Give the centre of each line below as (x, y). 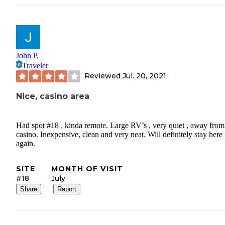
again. (26, 143)
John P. (27, 55)
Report (67, 189)
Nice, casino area (53, 96)
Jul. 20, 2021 (144, 76)
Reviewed (103, 76)
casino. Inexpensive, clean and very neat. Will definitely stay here (119, 134)
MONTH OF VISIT (87, 168)
